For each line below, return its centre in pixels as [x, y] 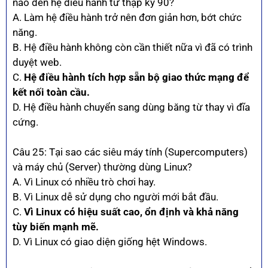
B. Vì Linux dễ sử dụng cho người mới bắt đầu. [115, 197]
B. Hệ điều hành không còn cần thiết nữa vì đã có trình [133, 47]
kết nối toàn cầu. [51, 92]
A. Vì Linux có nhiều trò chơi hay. [84, 182]
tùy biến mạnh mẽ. [56, 227]
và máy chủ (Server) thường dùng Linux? [102, 167]
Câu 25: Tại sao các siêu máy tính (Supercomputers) [130, 152]
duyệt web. [37, 62]
